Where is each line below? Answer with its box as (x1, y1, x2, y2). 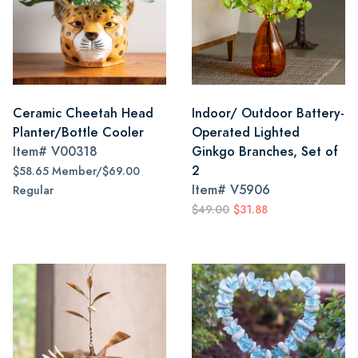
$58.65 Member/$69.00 (13, 164, 140, 179)
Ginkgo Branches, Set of (192, 142, 338, 161)
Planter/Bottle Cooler (13, 123, 144, 141)
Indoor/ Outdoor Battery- (192, 104, 344, 122)
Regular (13, 183, 54, 198)
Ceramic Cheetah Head (13, 104, 153, 122)
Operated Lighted (192, 123, 300, 141)
